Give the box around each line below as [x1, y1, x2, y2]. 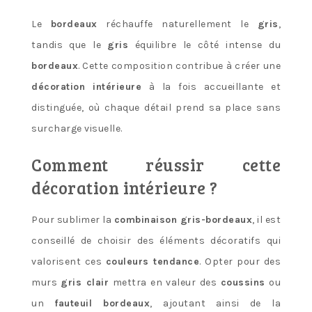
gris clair [61, 276, 109, 289]
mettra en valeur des [109, 276, 221, 289]
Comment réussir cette [31, 153, 281, 177]
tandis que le [31, 39, 108, 52]
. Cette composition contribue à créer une [78, 60, 281, 72]
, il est [252, 214, 281, 226]
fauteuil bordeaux [54, 297, 150, 310]
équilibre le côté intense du [128, 39, 281, 52]
